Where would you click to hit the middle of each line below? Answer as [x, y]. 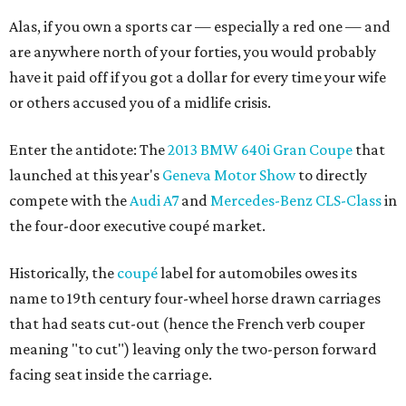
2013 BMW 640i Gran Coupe [260, 150]
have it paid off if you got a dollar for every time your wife [198, 77]
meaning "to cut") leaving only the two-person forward [193, 349]
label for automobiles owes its [257, 273]
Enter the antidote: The [88, 150]
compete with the [69, 200]
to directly [333, 175]
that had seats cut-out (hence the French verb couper [187, 324]
